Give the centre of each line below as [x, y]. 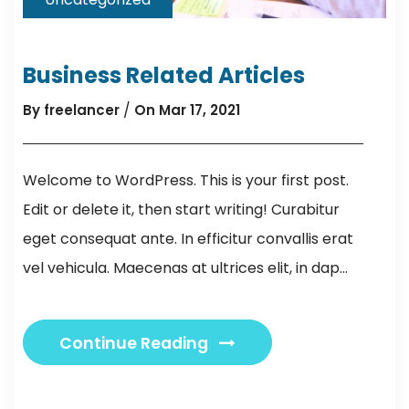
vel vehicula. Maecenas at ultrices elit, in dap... [185, 268]
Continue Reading [136, 344]
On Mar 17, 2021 [187, 110]
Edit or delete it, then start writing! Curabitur [181, 210]
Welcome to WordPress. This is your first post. [186, 181]
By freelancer [71, 110]
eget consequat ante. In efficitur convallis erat [188, 239]
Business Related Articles [164, 76]
